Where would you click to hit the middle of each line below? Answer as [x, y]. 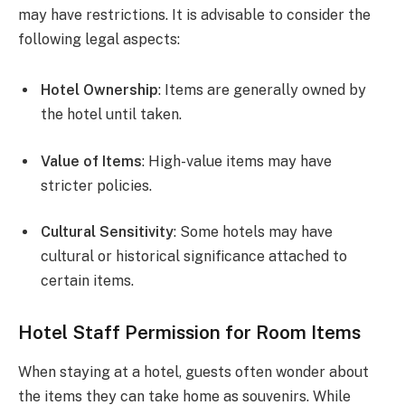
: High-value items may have [237, 161]
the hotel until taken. [111, 114]
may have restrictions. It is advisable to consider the [194, 15]
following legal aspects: [99, 40]
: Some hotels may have [253, 232]
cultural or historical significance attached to [194, 257]
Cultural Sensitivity [107, 232]
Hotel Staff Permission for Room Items [189, 332]
